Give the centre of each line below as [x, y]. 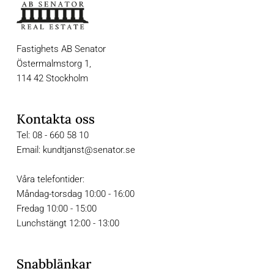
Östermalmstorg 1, [55, 64]
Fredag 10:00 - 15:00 [56, 209]
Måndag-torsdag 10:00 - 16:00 [75, 194]
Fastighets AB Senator [61, 49]
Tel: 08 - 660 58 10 [52, 135]
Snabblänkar [54, 264]
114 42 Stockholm [52, 79]
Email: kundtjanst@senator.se [76, 150]
